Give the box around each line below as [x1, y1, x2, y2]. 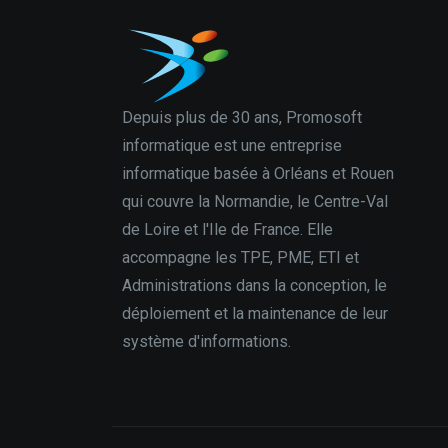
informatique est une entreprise [122, 136, 342, 155]
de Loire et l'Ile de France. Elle [122, 220, 333, 239]
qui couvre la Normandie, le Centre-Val [122, 192, 388, 211]
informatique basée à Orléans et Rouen [122, 164, 394, 183]
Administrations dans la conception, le [122, 276, 387, 295]
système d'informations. [122, 332, 291, 351]
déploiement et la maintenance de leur [122, 304, 388, 323]
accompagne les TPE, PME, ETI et [122, 248, 359, 267]
